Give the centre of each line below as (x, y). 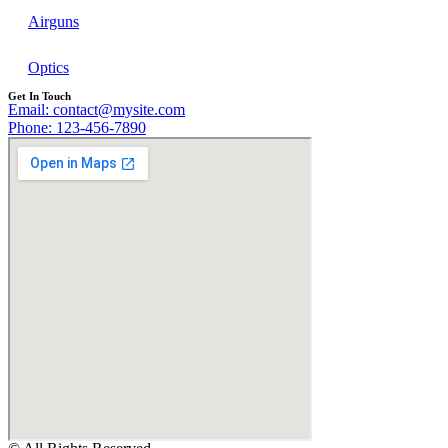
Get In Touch (39, 96)
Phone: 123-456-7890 (77, 128)
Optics (48, 68)
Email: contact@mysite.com (96, 110)
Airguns (53, 22)
